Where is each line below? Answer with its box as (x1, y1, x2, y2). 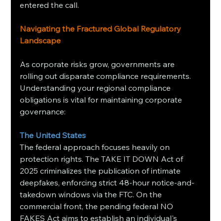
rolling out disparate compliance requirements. (20, 71, 193, 81)
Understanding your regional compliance (20, 82, 173, 93)
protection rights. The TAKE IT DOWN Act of (20, 153, 185, 164)
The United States (20, 130, 86, 140)
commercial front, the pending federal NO (20, 201, 176, 211)
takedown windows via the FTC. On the (20, 189, 164, 199)
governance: (20, 106, 66, 116)
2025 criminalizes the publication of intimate (20, 165, 183, 176)
